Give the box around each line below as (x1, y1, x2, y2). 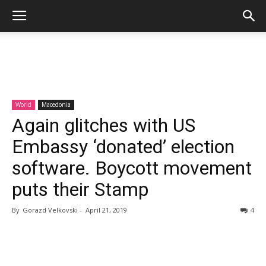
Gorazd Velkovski (21, 205, 78, 214)
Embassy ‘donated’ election (12, 135, 235, 158)
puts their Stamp (12, 178, 148, 201)
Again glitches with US (12, 114, 195, 137)
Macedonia (42, 100, 71, 109)
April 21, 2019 (85, 205, 127, 214)
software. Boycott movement (12, 157, 252, 179)
